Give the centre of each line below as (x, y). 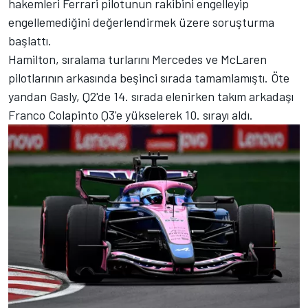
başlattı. (30, 41)
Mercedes (177, 59)
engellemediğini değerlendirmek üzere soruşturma (141, 22)
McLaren (244, 59)
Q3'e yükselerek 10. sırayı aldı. (176, 115)
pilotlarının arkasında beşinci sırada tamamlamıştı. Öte (149, 78)
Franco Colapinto (53, 115)
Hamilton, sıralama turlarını (80, 59)
